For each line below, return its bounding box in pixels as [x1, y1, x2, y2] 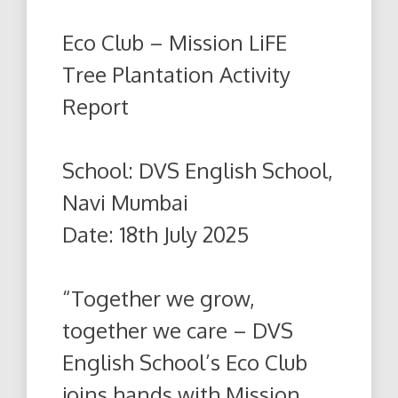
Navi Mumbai [62, 187, 188, 216]
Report [62, 92, 129, 120]
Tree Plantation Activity [62, 60, 291, 88]
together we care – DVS [62, 315, 293, 344]
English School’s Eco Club [62, 347, 307, 376]
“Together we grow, [62, 283, 255, 312]
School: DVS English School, [62, 155, 333, 184]
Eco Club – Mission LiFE [62, 28, 287, 56]
